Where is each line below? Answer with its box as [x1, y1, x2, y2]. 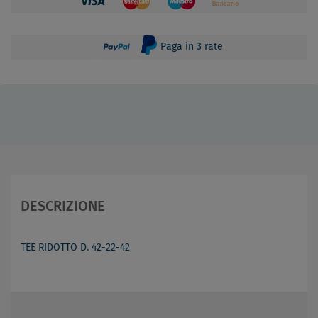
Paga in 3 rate [157, 41, 223, 52]
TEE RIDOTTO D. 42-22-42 [21, 242, 130, 253]
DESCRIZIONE [21, 199, 105, 214]
